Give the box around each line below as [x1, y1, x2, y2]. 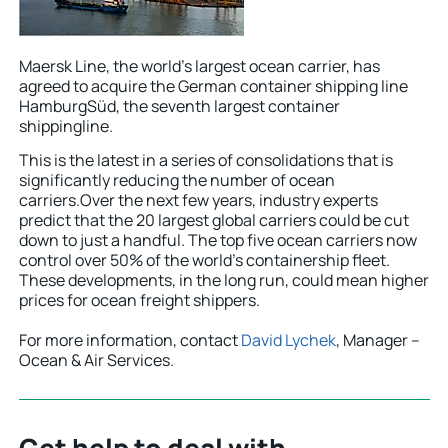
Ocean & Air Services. [19, 348, 174, 371]
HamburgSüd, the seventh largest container [19, 94, 340, 117]
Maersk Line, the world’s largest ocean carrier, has [19, 54, 380, 77]
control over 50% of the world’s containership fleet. [19, 248, 390, 271]
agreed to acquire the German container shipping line [19, 74, 408, 97]
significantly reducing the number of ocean [19, 168, 335, 191]
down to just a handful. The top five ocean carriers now [19, 228, 417, 251]
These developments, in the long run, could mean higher [19, 268, 429, 291]
